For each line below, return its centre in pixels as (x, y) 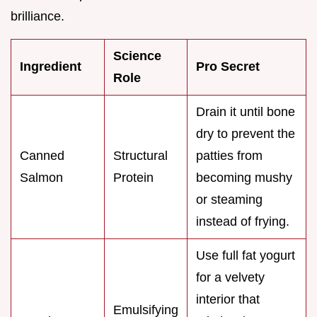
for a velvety (230, 278)
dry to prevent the (246, 134)
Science (137, 56)
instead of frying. (243, 222)
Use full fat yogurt (246, 256)
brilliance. (38, 17)
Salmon (41, 178)
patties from (229, 156)
